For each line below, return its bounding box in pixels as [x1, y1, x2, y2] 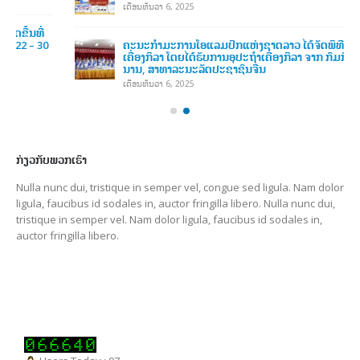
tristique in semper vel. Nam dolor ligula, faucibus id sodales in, [16, 187, 322, 202]
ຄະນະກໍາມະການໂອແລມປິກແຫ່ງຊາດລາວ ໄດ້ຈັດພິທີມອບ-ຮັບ [64, 5, 325, 20]
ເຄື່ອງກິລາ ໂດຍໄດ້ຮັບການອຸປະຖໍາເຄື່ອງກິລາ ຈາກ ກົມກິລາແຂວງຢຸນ [64, 17, 341, 32]
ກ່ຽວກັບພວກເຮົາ [16, 128, 87, 143]
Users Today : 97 [37, 329, 120, 345]
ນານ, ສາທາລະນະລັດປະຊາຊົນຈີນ [64, 29, 207, 44]
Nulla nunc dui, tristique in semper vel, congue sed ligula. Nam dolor [16, 155, 344, 170]
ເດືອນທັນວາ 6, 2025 [64, 45, 136, 57]
